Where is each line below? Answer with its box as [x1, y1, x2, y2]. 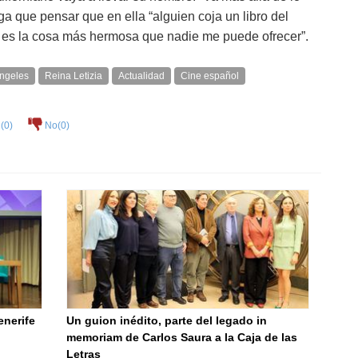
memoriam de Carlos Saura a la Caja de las [66, 331, 297, 344]
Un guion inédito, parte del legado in [66, 314, 267, 327]
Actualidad [118, 70, 165, 82]
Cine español [181, 70, 239, 82]
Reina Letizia [45, 70, 102, 82]
